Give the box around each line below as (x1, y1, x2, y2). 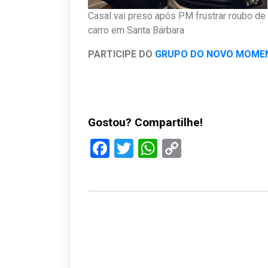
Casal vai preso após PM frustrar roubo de (88, 10, 266, 22)
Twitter (133, 136, 192, 160)
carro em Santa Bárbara (88, 24, 184, 36)
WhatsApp (157, 136, 243, 160)
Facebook (109, 136, 189, 160)
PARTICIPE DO (88, 48, 155, 60)
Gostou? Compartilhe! (88, 115, 203, 129)
